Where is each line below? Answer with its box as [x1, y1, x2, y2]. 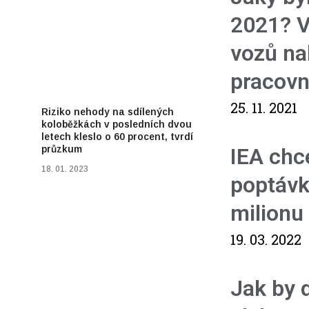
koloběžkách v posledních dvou [41, 119, 192, 130]
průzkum [41, 143, 83, 155]
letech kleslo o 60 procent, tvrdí [41, 131, 194, 143]
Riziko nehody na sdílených [41, 106, 175, 118]
